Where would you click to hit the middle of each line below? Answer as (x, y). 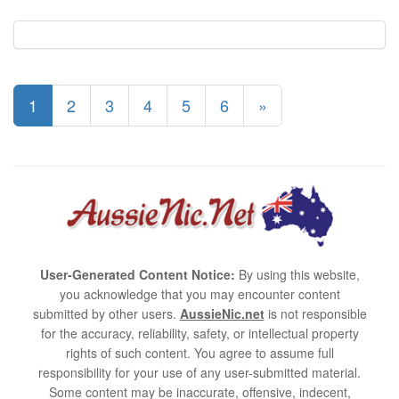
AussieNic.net (222, 314)
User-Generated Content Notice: (137, 275)
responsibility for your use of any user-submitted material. (199, 373)
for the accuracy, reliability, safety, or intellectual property (199, 334)
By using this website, (297, 275)
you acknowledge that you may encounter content (199, 294)
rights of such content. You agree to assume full (199, 353)
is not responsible (315, 314)
